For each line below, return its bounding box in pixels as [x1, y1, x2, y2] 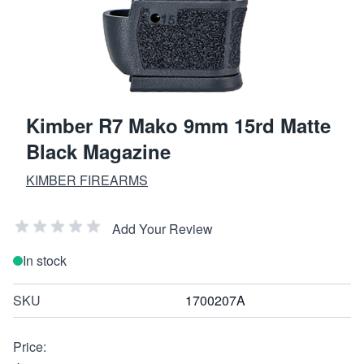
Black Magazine [26, 136, 171, 165]
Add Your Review [112, 219, 213, 238]
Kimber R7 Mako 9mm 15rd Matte [26, 110, 331, 139]
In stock [23, 250, 67, 270]
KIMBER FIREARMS [26, 170, 148, 189]
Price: [13, 336, 46, 356]
